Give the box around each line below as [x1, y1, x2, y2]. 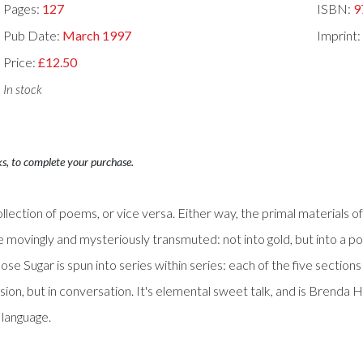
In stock [3, 81, 43, 96]
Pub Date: [3, 28, 63, 44]
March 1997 [62, 28, 132, 44]
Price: [3, 53, 39, 70]
